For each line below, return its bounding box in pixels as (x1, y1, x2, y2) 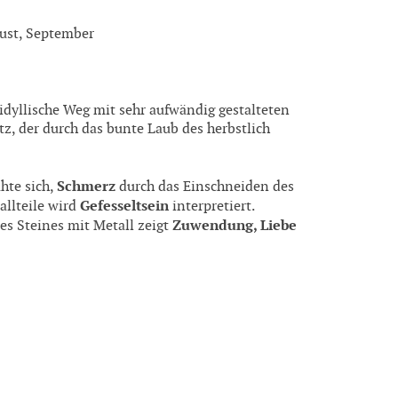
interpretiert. (169, 197, 255, 215)
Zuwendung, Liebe (172, 215, 297, 235)
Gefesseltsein (80, 195, 169, 215)
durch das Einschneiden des (115, 178, 294, 195)
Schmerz (57, 176, 115, 195)
